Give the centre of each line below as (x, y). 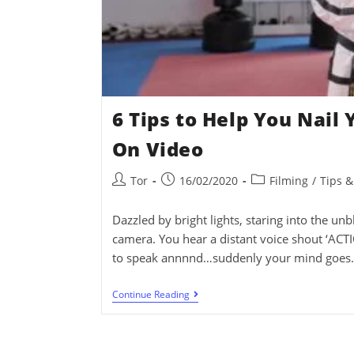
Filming (288, 180)
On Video (158, 149)
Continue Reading (151, 294)
